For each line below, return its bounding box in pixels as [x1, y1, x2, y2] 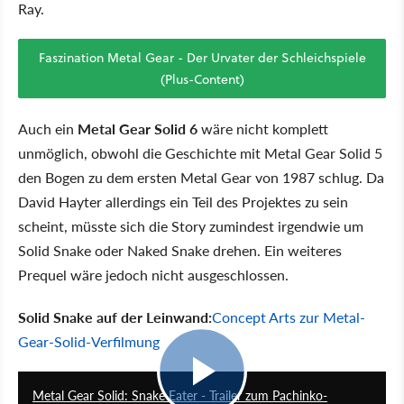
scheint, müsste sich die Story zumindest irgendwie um [18, 215, 363, 236]
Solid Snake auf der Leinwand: [18, 306, 212, 327]
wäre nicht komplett [197, 117, 328, 139]
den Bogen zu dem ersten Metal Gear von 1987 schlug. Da [18, 166, 384, 188]
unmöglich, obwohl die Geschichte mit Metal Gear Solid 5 [18, 142, 382, 163]
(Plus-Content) [160, 69, 244, 88]
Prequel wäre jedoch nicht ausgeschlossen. [18, 263, 289, 285]
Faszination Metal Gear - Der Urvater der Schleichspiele [38, 48, 366, 67]
